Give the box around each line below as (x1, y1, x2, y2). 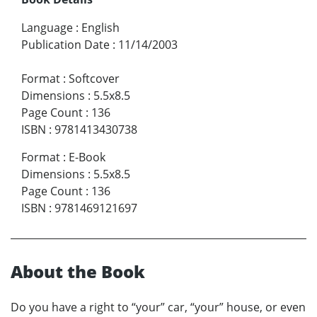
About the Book (11, 259, 145, 283)
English (81, 19, 120, 35)
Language (21, 19, 73, 35)
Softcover (69, 70, 120, 86)
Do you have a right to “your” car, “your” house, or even (11, 299, 306, 315)
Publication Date (21, 36, 110, 52)
